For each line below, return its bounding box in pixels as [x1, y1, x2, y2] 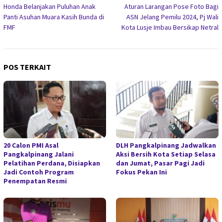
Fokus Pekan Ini [116, 167, 167, 176]
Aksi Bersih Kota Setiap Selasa [116, 149, 216, 159]
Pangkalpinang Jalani [3, 149, 74, 159]
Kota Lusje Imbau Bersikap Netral [121, 22, 219, 32]
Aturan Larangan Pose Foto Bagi [124, 1, 219, 11]
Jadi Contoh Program [3, 167, 74, 176]
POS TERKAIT [3, 61, 51, 72]
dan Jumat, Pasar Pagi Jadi [116, 158, 205, 167]
